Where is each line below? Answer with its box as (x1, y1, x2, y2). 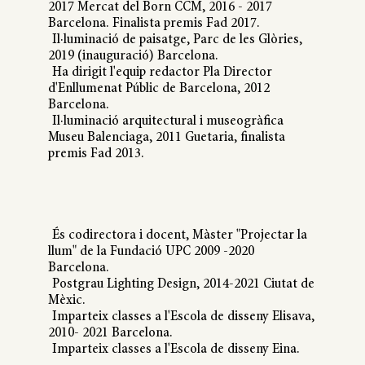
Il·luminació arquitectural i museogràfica (51, 114, 284, 130)
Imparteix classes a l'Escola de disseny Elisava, (51, 310, 314, 325)
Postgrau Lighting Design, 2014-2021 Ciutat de (51, 277, 314, 292)
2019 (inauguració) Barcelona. (47, 49, 218, 64)
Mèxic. (47, 293, 86, 309)
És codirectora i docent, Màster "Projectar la (51, 228, 307, 244)
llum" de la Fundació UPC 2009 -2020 (47, 244, 254, 260)
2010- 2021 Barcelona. (47, 326, 173, 341)
